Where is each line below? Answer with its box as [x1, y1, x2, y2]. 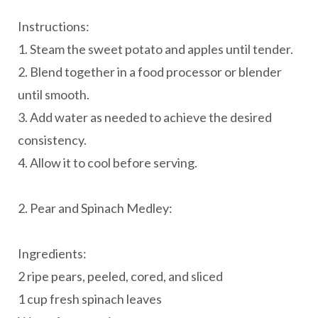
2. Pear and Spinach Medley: [18, 199, 172, 216]
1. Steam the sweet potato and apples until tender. [18, 40, 293, 57]
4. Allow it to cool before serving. [18, 154, 197, 170]
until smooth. [18, 86, 89, 102]
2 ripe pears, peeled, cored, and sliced [18, 268, 223, 284]
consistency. [18, 131, 87, 148]
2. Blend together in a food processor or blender [18, 63, 282, 79]
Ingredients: [18, 245, 87, 261]
